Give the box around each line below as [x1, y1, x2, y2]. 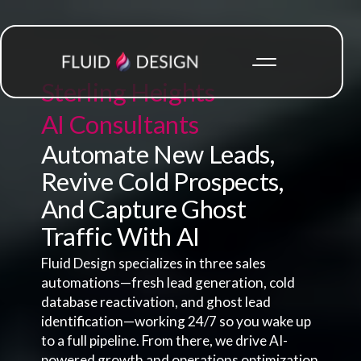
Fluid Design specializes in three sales [40, 255, 266, 272]
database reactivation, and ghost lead [40, 293, 271, 311]
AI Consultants [40, 109, 199, 140]
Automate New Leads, [40, 139, 275, 170]
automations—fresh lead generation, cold [40, 274, 295, 292]
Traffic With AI [40, 221, 200, 252]
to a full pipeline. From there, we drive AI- [40, 332, 288, 350]
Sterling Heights [40, 77, 215, 108]
